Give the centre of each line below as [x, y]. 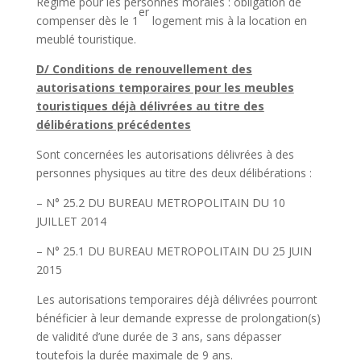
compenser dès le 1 [87, 20]
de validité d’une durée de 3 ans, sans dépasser [158, 336]
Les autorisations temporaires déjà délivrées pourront [176, 299]
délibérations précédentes [113, 124]
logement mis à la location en [228, 20]
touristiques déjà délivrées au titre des [150, 106]
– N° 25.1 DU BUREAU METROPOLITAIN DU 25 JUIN [174, 251]
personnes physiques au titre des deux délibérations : [174, 172]
